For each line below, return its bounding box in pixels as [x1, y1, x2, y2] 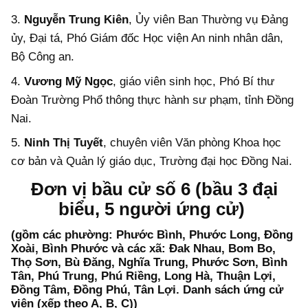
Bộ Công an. [11, 50, 74, 64]
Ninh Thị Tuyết [24, 136, 103, 150]
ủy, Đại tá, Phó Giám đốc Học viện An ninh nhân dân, [11, 32, 283, 45]
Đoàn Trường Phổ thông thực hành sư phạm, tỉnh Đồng [11, 93, 294, 107]
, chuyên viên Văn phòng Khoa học [103, 136, 281, 150]
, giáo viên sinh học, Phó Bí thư [113, 74, 274, 88]
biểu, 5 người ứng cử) [58, 199, 245, 219]
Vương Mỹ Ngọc [24, 74, 113, 88]
